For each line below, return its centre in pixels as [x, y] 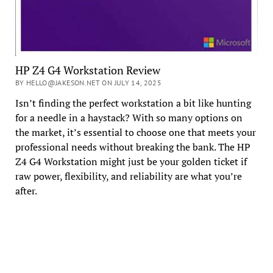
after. [26, 191]
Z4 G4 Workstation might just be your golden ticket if [131, 162]
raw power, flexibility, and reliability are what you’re [128, 176]
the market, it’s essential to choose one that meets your [135, 133]
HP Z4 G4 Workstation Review [87, 70]
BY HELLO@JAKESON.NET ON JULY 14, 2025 [88, 83]
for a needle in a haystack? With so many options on [129, 118]
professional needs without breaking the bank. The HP [133, 147]
